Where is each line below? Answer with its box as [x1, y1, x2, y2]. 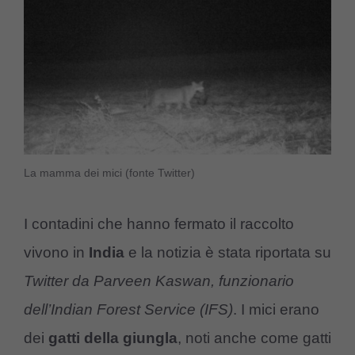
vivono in [24, 243, 89, 261]
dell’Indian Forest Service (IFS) [24, 300, 233, 318]
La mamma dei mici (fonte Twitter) [24, 166, 195, 180]
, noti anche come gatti [177, 329, 331, 346]
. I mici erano [233, 300, 319, 318]
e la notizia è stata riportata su [124, 243, 331, 261]
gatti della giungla [48, 329, 177, 346]
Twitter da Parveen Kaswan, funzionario [24, 272, 294, 289]
